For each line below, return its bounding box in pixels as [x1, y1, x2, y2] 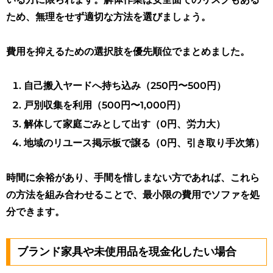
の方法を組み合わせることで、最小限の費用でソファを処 [6, 188, 260, 200]
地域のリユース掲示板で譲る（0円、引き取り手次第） [24, 137, 265, 149]
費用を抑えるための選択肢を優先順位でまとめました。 [6, 45, 250, 57]
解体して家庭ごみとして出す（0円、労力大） [24, 118, 226, 130]
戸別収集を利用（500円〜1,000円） [24, 99, 186, 111]
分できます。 [6, 205, 65, 218]
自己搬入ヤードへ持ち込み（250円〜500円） [24, 80, 227, 92]
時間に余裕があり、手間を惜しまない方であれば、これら [6, 171, 260, 183]
